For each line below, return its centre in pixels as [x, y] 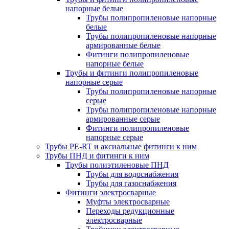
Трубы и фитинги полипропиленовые [132, 73]
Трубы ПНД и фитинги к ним [97, 156]
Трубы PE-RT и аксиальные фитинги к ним [121, 146]
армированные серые [123, 119]
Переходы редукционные [130, 211]
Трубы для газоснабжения [131, 183]
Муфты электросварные [128, 202]
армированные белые [123, 45]
